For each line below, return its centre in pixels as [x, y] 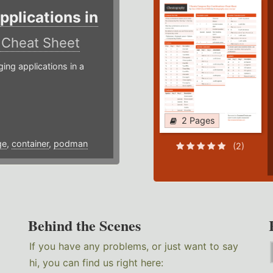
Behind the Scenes [85, 225]
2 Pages [198, 121]
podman [70, 144]
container [30, 144]
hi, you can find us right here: [97, 263]
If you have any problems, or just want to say [134, 246]
